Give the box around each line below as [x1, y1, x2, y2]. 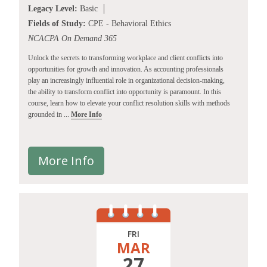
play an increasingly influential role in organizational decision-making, [28, 76, 225, 85]
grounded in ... [28, 110, 71, 119]
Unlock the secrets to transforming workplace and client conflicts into [28, 54, 223, 63]
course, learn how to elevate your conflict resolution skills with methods [28, 99, 230, 108]
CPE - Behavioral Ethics [86, 19, 171, 29]
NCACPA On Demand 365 [28, 34, 117, 44]
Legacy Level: [28, 4, 77, 14]
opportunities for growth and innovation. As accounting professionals [28, 65, 223, 74]
